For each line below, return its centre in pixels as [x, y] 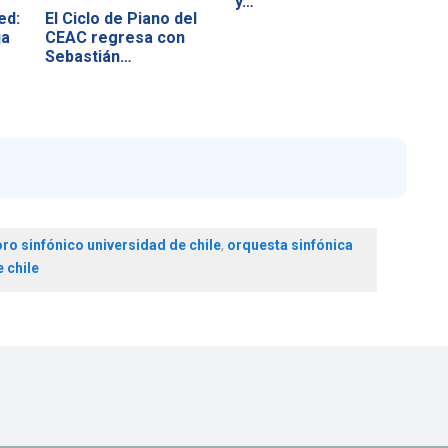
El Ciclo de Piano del [121, 18]
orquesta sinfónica [289, 245]
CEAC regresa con [115, 37]
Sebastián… [89, 56]
